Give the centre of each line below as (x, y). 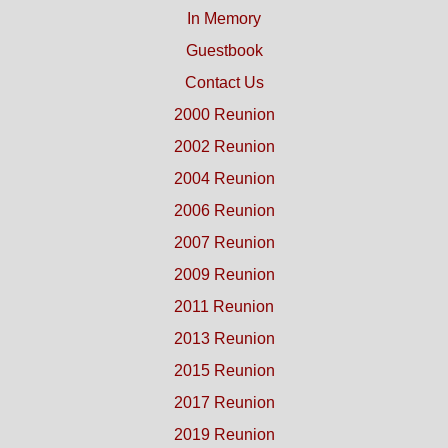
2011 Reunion (224, 307)
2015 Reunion (224, 371)
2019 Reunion (224, 435)
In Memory (224, 19)
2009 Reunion (224, 275)
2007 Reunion (224, 243)
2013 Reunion (224, 339)
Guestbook (224, 51)
